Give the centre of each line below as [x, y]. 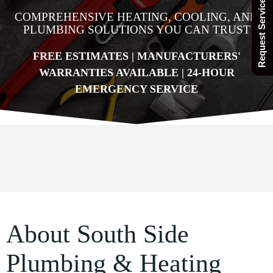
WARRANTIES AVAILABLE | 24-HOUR [136, 73]
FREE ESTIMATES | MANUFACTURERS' [136, 56]
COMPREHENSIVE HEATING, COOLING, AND [136, 17]
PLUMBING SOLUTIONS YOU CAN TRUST [136, 30]
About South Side [97, 234]
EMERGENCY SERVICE [136, 89]
